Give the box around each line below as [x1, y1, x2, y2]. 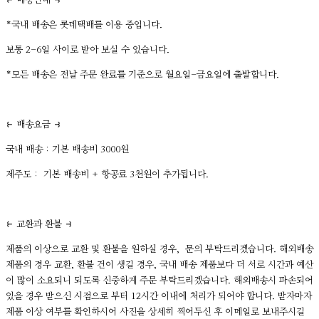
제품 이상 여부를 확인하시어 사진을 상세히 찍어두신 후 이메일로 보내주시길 [6, 307, 305, 317]
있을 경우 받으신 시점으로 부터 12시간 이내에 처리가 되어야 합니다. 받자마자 [6, 291, 312, 301]
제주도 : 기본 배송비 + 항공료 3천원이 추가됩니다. [6, 169, 214, 179]
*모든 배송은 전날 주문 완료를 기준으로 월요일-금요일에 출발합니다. [6, 70, 279, 80]
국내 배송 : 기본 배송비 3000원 [6, 145, 129, 155]
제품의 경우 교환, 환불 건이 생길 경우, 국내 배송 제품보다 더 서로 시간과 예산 [6, 260, 313, 270]
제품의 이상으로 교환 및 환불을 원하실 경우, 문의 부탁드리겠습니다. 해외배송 [6, 244, 313, 254]
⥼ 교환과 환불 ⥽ [6, 219, 73, 229]
